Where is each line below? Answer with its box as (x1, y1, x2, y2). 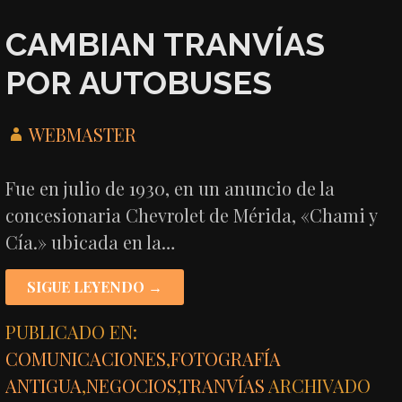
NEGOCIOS (86, 372, 178, 398)
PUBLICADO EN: (5, 319, 138, 344)
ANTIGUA (5, 372, 83, 398)
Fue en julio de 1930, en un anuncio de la (5, 175, 336, 200)
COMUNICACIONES (5, 345, 167, 371)
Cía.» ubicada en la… (5, 229, 176, 254)
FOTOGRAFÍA (170, 345, 282, 371)
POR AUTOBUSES (5, 64, 273, 102)
